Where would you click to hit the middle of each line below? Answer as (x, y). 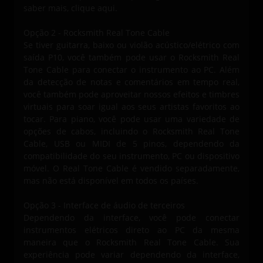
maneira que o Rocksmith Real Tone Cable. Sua (131, 242)
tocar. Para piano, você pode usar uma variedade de (131, 119)
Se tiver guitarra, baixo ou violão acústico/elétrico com (131, 45)
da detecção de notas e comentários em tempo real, (131, 82)
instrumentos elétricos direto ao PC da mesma (131, 230)
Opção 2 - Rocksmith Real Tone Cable (97, 33)
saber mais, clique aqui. (70, 8)
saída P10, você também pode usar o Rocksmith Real (131, 58)
